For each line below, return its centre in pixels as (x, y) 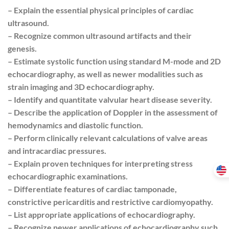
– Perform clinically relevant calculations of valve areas (108, 138)
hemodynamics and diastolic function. (75, 125)
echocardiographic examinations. (68, 176)
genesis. (22, 48)
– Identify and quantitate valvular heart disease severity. (110, 99)
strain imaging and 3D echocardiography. (81, 86)
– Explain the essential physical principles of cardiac (101, 10)
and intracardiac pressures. (57, 150)
